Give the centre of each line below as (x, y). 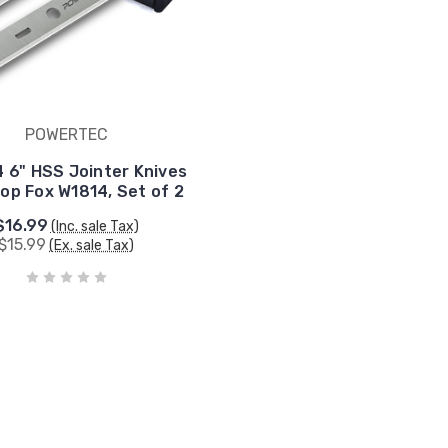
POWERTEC (66, 134)
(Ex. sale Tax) (92, 245)
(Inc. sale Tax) (94, 226)
